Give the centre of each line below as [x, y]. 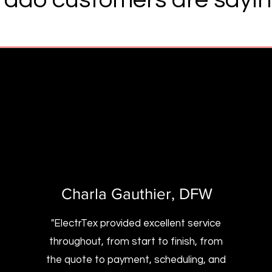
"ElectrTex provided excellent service [136, 223]
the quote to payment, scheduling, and [136, 260]
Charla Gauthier [117, 194]
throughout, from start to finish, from [136, 242]
